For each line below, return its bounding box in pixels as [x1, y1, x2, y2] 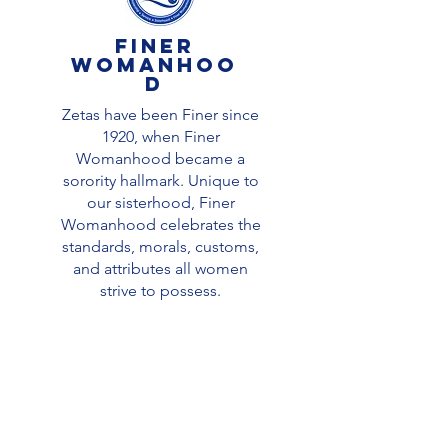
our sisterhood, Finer [86, 192, 235, 212]
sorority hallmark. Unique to [62, 170, 259, 190]
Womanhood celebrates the [60, 214, 261, 234]
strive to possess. [100, 280, 221, 300]
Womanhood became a [76, 148, 245, 168]
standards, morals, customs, [62, 236, 259, 256]
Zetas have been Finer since [62, 104, 259, 124]
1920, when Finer [101, 126, 220, 146]
